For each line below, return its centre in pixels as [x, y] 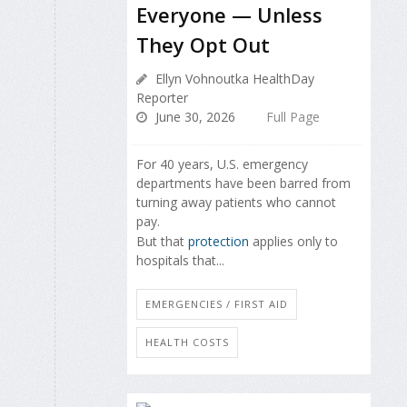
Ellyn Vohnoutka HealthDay [233, 78]
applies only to [293, 241]
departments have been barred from [243, 183]
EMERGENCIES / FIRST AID [217, 304]
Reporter [162, 97]
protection [218, 241]
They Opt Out [203, 44]
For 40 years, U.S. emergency [222, 164]
